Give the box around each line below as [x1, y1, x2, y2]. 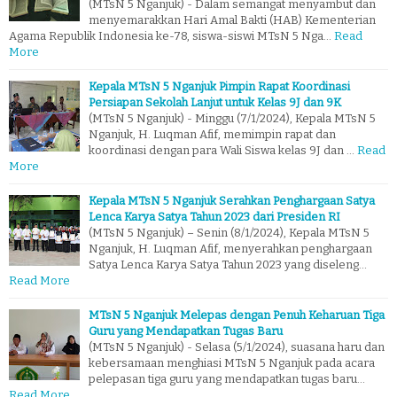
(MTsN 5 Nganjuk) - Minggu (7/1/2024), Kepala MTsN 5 [89, 112, 376, 126]
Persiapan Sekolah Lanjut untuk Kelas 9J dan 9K [89, 96, 341, 110]
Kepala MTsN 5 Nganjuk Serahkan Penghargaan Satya [89, 194, 375, 208]
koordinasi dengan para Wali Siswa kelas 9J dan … [89, 144, 354, 158]
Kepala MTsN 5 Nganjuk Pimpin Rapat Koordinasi [89, 80, 350, 94]
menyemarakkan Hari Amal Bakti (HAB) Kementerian [89, 13, 376, 27]
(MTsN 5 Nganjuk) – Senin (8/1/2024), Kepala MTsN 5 [89, 226, 370, 240]
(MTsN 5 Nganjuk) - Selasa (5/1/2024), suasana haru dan [89, 340, 385, 354]
